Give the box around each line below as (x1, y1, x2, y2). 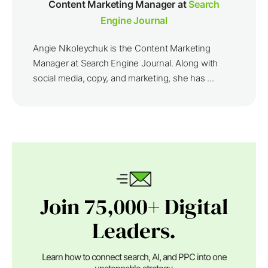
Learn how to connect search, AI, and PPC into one (41, 251, 227, 263)
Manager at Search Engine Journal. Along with (33, 57, 218, 69)
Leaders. (92, 215, 176, 245)
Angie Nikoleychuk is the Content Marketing (33, 42, 211, 54)
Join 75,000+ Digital (39, 191, 229, 221)
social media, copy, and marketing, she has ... (33, 72, 214, 84)
